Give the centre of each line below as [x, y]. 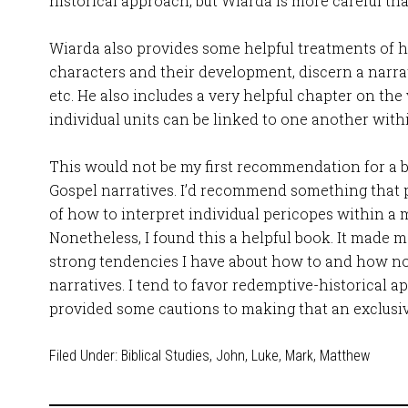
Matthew [345, 356]
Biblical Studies [165, 356]
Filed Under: [85, 356]
